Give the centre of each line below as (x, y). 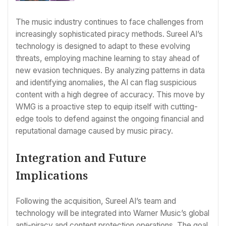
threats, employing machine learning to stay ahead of (108, 58)
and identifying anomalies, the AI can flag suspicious (106, 82)
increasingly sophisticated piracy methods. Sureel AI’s (109, 34)
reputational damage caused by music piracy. (94, 131)
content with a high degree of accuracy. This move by (110, 94)
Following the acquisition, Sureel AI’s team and (96, 201)
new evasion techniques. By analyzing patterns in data (110, 70)
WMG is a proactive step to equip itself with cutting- (107, 106)
